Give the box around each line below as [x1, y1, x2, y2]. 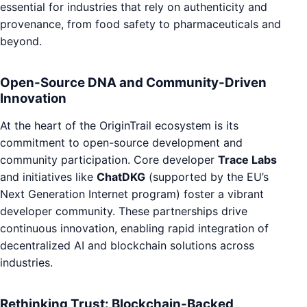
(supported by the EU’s [145, 169, 269, 184]
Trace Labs [218, 152, 277, 167]
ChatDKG [97, 169, 145, 184]
